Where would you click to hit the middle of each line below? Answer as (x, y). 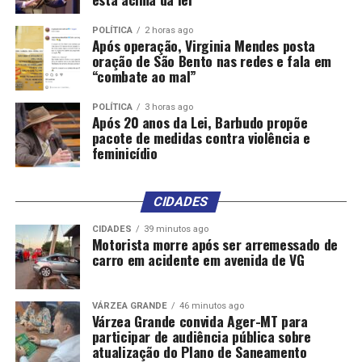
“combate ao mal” (144, 76)
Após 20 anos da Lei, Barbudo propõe (200, 122)
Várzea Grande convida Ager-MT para (200, 321)
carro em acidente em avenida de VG (198, 260)
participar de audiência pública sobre (201, 337)
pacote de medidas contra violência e (201, 138)
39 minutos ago (176, 229)
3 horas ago (168, 107)
